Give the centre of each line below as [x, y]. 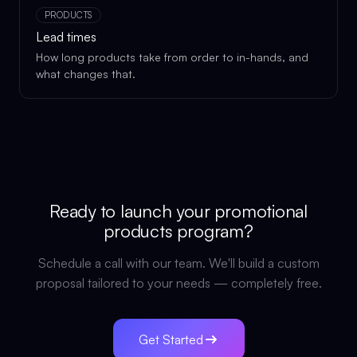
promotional [261, 211]
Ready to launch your [132, 211]
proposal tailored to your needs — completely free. [178, 283]
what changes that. [86, 74]
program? [213, 231]
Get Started [171, 339]
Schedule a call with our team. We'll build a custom [178, 263]
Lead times [66, 37]
